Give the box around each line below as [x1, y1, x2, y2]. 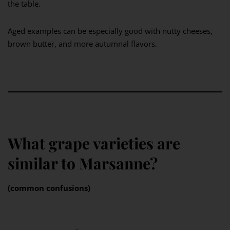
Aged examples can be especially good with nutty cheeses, [8, 26, 213, 36]
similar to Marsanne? [8, 153, 158, 174]
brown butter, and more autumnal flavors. [8, 39, 157, 49]
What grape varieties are [8, 133, 180, 154]
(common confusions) [8, 183, 90, 194]
